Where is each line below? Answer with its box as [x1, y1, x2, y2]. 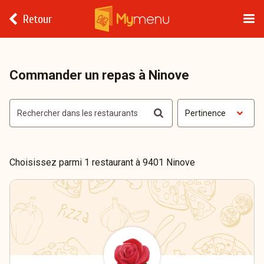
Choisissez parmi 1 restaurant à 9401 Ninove [9, 157, 195, 168]
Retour [23, 12, 52, 26]
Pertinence [185, 108, 226, 118]
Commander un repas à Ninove [9, 68, 189, 82]
